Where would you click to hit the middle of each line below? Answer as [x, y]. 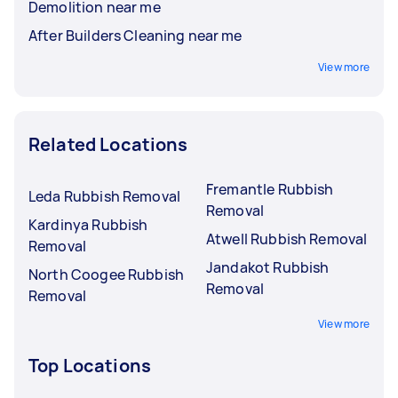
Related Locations [108, 144]
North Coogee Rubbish [106, 274]
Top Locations [90, 365]
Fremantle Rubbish [270, 189]
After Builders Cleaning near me [135, 35]
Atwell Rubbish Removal [287, 239]
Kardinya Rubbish [88, 224]
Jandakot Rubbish [268, 267]
